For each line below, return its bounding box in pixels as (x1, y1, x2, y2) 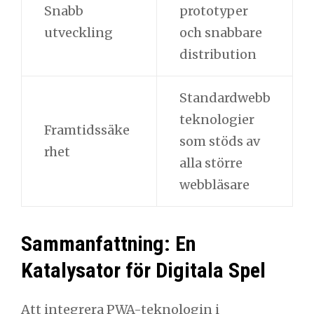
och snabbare (179, 24, 262, 41)
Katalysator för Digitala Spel (21, 257, 266, 282)
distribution (179, 46, 257, 62)
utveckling (43, 24, 113, 41)
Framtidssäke (43, 121, 130, 138)
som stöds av (179, 132, 260, 149)
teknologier (179, 111, 254, 128)
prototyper (179, 2, 248, 19)
